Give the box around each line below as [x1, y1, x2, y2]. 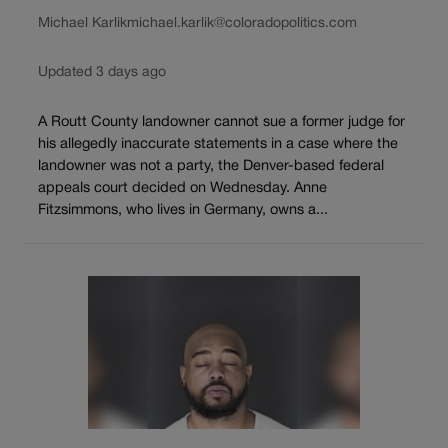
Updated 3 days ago [38, 65, 166, 79]
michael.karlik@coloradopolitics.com [127, 16, 357, 30]
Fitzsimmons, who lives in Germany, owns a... [38, 203, 328, 217]
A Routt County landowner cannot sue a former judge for [38, 115, 405, 129]
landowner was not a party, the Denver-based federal [38, 159, 384, 173]
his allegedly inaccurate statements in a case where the [38, 137, 398, 151]
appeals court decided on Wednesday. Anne [38, 181, 327, 195]
